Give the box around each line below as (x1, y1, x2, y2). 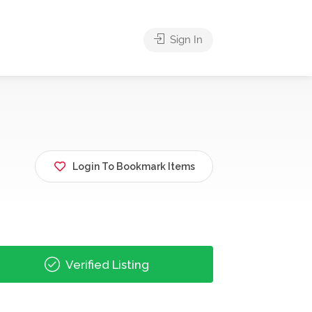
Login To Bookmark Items (72, 161, 195, 173)
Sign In (167, 33, 203, 46)
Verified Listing (63, 257, 150, 272)
